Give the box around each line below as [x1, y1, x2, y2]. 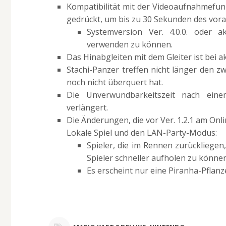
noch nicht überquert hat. [67, 76, 163, 88]
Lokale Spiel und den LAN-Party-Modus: [67, 127, 217, 138]
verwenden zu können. [87, 38, 173, 50]
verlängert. [67, 101, 108, 113]
